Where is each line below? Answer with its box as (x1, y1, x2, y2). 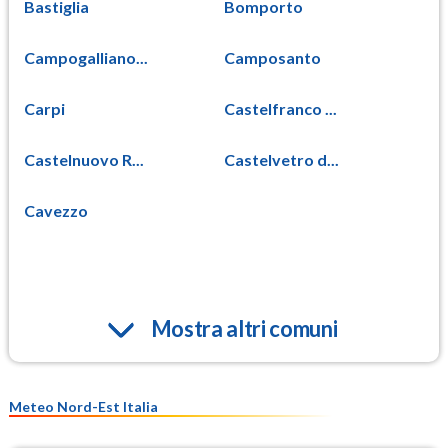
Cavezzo (24, 200, 88, 220)
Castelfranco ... (224, 98, 337, 118)
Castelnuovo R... (24, 149, 144, 169)
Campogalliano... (24, 47, 148, 67)
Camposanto (224, 47, 321, 67)
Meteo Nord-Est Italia (9, 397, 158, 415)
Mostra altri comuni (150, 314, 338, 342)
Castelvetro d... (224, 149, 339, 169)
